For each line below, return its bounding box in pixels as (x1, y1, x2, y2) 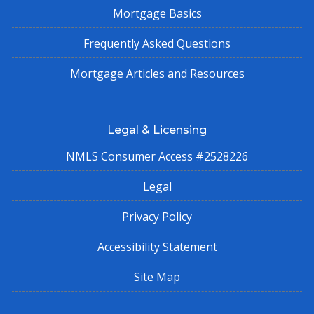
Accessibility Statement (97, 238, 217, 254)
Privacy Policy (122, 208, 192, 224)
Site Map (134, 268, 180, 285)
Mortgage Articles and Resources (69, 65, 245, 81)
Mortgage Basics (112, 5, 202, 21)
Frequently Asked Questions (83, 35, 231, 51)
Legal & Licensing (107, 123, 207, 137)
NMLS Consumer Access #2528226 (66, 148, 248, 164)
